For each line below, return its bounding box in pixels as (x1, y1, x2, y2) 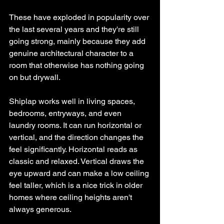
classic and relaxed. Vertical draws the (9, 156, 146, 166)
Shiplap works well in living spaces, (9, 96, 137, 106)
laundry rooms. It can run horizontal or (9, 120, 143, 130)
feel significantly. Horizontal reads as (9, 144, 139, 154)
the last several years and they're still (9, 24, 141, 34)
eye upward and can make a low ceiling (9, 168, 151, 178)
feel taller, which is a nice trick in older (9, 180, 144, 190)
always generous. (9, 204, 71, 214)
